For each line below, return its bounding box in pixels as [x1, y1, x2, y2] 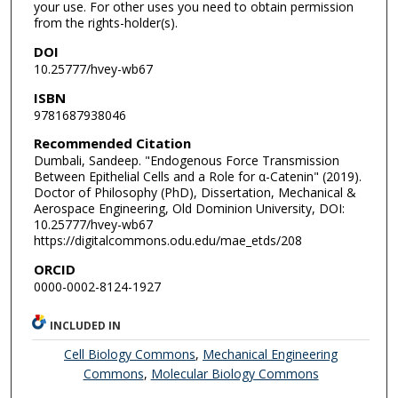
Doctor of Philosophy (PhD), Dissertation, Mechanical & [33, 184, 356, 202]
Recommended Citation [33, 134, 191, 153]
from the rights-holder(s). [33, 14, 178, 32]
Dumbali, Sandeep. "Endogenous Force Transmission [33, 152, 339, 170]
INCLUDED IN [50, 318, 122, 334]
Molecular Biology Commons [150, 365, 319, 383]
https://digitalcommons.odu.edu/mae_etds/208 [33, 232, 302, 250]
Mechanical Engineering [203, 346, 338, 363]
